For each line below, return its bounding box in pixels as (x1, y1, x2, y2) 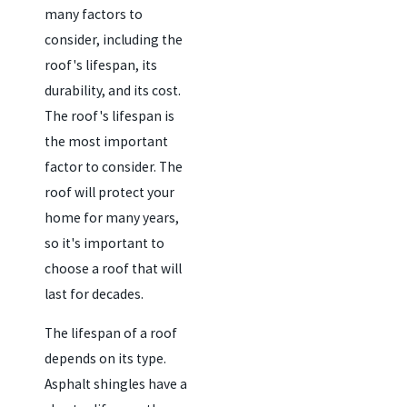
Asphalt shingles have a (44, 375, 187, 393)
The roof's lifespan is (44, 106, 174, 124)
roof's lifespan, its (44, 55, 157, 74)
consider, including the (44, 30, 183, 48)
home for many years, (44, 208, 179, 226)
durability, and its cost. (44, 81, 181, 99)
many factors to (44, 5, 143, 23)
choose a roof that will (44, 259, 182, 277)
